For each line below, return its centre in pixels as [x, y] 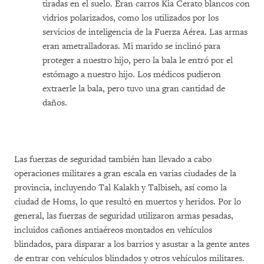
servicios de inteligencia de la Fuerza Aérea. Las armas [145, 32]
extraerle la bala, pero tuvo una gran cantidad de [134, 89]
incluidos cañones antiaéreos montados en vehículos [113, 230]
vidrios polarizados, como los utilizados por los [131, 18]
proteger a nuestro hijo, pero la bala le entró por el [138, 60]
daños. [55, 103]
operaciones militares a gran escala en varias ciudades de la [125, 174]
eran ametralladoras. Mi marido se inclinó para [131, 46]
